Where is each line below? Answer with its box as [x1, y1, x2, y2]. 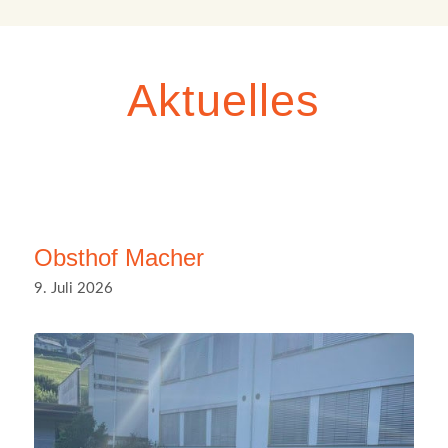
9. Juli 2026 [33, 280, 113, 296]
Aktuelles [127, 74, 321, 126]
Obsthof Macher [33, 243, 204, 271]
